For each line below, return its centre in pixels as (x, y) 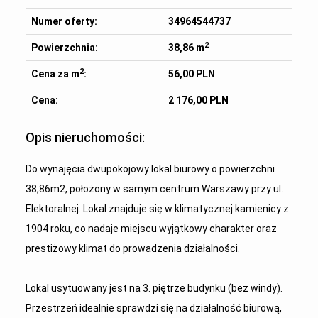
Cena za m (55, 74)
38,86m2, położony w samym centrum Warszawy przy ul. (154, 189)
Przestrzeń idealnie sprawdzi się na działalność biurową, (153, 308)
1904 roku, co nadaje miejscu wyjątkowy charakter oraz (151, 229)
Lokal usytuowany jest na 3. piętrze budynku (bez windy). (154, 288)
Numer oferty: (64, 21)
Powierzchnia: (64, 48)
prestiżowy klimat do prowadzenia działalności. (132, 248)
